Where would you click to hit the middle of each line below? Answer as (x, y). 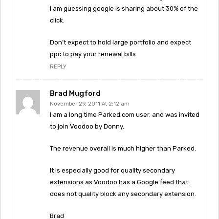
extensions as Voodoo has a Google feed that (119, 182)
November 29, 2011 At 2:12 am (90, 104)
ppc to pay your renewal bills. (94, 54)
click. (57, 20)
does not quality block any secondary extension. (123, 194)
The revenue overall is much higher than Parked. (123, 148)
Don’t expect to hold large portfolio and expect (120, 42)
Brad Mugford (75, 93)
